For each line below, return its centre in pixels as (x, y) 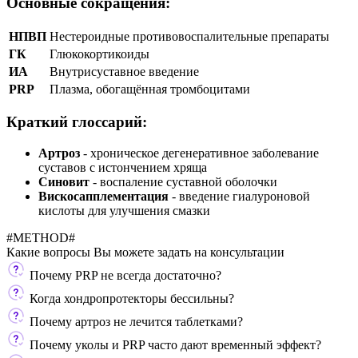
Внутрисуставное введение (124, 71)
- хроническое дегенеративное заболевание (199, 153)
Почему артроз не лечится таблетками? (135, 321)
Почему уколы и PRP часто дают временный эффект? (174, 344)
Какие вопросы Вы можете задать (100, 252)
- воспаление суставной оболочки (183, 181)
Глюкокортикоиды (99, 54)
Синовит (64, 181)
